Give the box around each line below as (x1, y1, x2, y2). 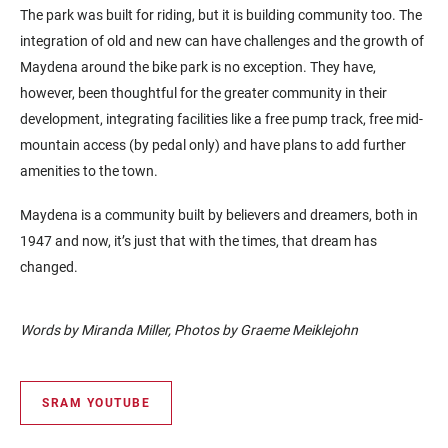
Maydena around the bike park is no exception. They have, (20, 59, 376, 76)
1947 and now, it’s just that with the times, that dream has (20, 232, 377, 249)
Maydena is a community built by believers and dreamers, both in (20, 206, 418, 223)
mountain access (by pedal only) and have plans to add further (20, 137, 406, 154)
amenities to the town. (20, 163, 158, 180)
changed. (20, 258, 78, 275)
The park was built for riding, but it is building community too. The (20, 7, 422, 24)
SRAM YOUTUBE (42, 395, 150, 410)
